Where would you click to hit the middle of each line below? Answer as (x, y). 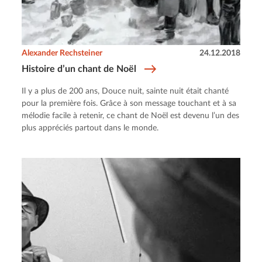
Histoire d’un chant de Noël (79, 69)
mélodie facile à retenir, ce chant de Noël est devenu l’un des (131, 116)
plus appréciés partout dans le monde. (90, 128)
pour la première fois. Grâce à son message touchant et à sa (129, 104)
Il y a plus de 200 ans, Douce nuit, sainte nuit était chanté (125, 92)
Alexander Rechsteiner (62, 54)
